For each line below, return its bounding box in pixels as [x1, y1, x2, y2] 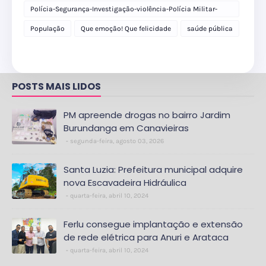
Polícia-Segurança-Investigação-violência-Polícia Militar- [30, 5, 217, 14]
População [30, 24, 65, 33]
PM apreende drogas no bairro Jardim [64, 109, 230, 122]
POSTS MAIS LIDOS [12, 80, 101, 94]
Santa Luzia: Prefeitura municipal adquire [64, 163, 243, 176]
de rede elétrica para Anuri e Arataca [64, 231, 229, 244]
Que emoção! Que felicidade [81, 24, 171, 33]
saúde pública [187, 24, 233, 33]
